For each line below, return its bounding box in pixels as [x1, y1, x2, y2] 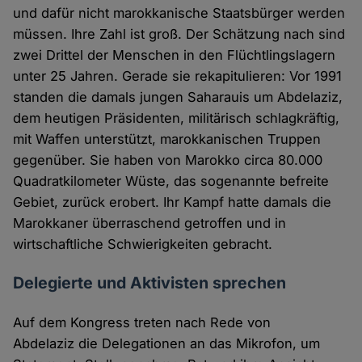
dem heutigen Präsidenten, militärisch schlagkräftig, [13, 110, 340, 127]
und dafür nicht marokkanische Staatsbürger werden [13, 5, 346, 22]
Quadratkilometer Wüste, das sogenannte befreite [13, 173, 330, 190]
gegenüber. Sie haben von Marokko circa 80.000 [13, 152, 323, 169]
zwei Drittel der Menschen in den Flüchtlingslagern [13, 47, 336, 64]
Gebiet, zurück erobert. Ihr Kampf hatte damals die [13, 194, 332, 211]
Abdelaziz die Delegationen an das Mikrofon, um [13, 335, 321, 352]
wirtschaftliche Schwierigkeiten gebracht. [13, 236, 277, 253]
